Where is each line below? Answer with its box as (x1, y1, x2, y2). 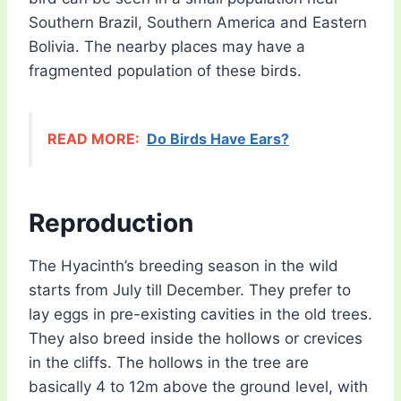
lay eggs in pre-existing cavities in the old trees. (29, 305, 372, 324)
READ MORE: (47, 130, 140, 149)
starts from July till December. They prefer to (29, 281, 351, 300)
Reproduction (29, 208, 193, 239)
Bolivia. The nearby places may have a (29, 38, 305, 56)
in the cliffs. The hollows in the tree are (29, 354, 309, 372)
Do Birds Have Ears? (147, 130, 289, 149)
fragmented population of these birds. (29, 62, 302, 81)
